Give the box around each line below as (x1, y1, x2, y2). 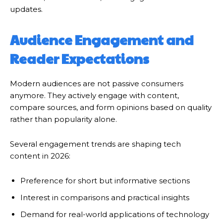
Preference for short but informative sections (20, 176, 190, 186)
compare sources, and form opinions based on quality (10, 103, 212, 112)
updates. (10, 4, 43, 14)
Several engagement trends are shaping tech (10, 139, 181, 149)
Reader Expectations (10, 49, 149, 68)
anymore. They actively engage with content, (10, 91, 179, 101)
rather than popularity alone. (10, 114, 117, 124)
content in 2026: (10, 151, 70, 161)
